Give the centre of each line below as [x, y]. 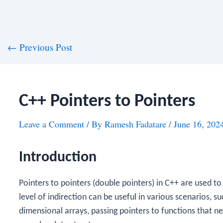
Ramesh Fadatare [137, 124]
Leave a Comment [52, 124]
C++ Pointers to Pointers [107, 102]
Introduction [58, 158]
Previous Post [44, 47]
